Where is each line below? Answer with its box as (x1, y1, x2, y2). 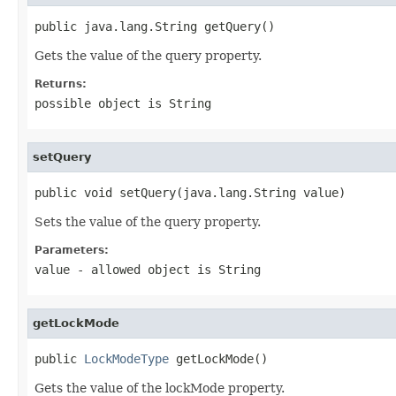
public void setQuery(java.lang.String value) (34, 185, 346, 200)
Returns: (34, 77, 87, 90)
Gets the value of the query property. (34, 48, 262, 63)
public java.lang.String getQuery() (34, 19, 275, 34)
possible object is (34, 95, 169, 110)
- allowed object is (70, 262, 218, 277)
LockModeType (84, 351, 169, 366)
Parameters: (34, 243, 109, 256)
